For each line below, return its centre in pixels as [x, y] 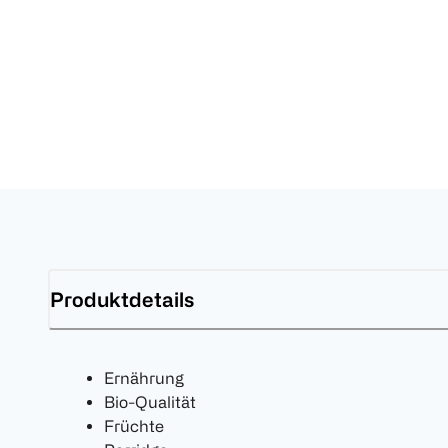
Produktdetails [122, 299]
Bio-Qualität [150, 402]
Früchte [134, 426]
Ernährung [144, 378]
